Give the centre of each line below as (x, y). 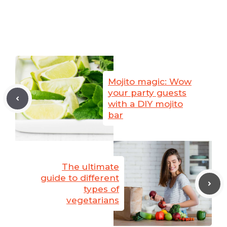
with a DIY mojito (145, 104)
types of (101, 189)
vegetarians (93, 200)
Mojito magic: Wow (150, 82)
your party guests (147, 93)
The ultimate (90, 167)
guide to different (80, 178)
